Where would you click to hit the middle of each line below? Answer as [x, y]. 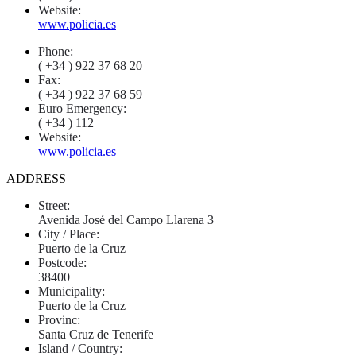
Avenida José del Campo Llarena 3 [126, 219]
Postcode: [62, 262]
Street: [54, 205]
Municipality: [72, 291]
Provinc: [59, 319]
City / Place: [69, 234]
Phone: [56, 51]
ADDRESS [36, 178]
